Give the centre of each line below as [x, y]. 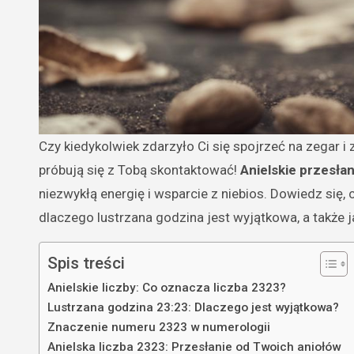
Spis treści [86, 263]
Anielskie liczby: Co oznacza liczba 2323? [167, 287]
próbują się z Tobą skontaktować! [139, 169]
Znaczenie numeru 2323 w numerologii [159, 327]
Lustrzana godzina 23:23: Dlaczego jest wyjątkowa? [193, 307]
